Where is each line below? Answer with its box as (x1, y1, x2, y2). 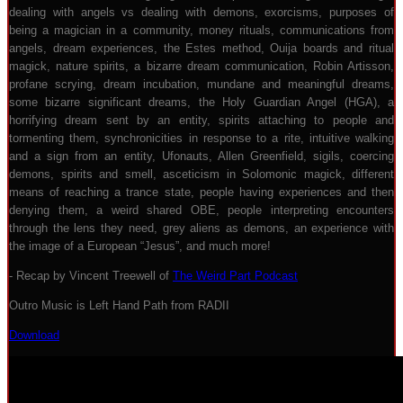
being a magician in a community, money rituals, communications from (9, 23, 394, 37)
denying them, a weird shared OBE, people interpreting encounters (9, 203, 394, 217)
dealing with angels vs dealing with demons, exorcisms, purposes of (9, 5, 394, 19)
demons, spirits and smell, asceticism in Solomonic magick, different (9, 167, 394, 181)
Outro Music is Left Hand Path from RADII (9, 299, 229, 312)
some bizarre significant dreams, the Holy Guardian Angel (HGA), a (9, 95, 394, 109)
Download (9, 328, 59, 342)
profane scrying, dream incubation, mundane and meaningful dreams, (9, 77, 394, 91)
